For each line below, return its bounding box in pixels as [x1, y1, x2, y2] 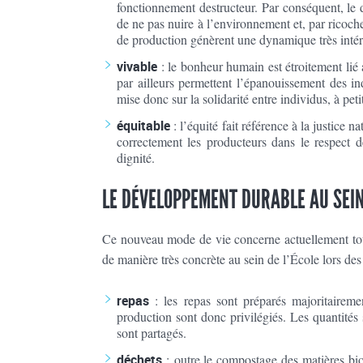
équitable [117, 117, 170, 135]
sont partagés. [117, 324, 186, 342]
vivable [117, 58, 157, 76]
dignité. [117, 149, 155, 167]
